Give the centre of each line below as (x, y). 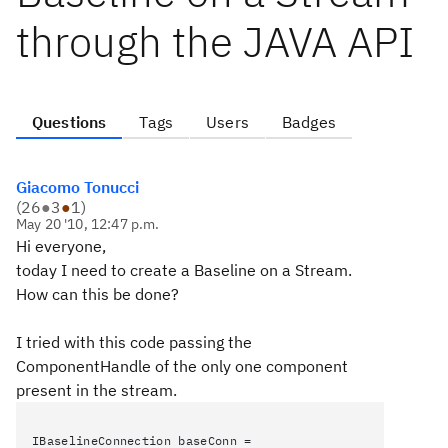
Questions (69, 122)
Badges (308, 122)
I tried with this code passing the (134, 342)
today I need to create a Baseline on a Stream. (184, 270)
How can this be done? (97, 294)
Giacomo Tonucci (77, 187)
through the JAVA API (215, 41)
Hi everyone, (61, 246)
